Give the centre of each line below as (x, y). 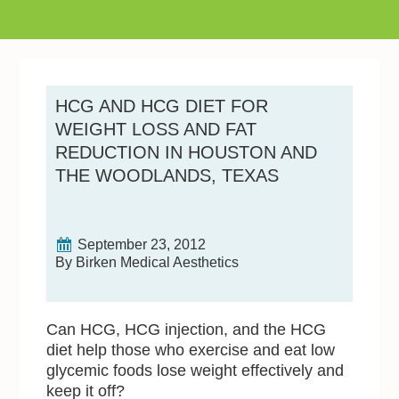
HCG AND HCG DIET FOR (162, 106)
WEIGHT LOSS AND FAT (156, 130)
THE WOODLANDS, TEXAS (167, 176)
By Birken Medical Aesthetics (147, 263)
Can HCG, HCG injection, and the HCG (187, 330)
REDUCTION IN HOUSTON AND (187, 153)
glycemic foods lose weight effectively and (195, 371)
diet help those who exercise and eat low (191, 350)
